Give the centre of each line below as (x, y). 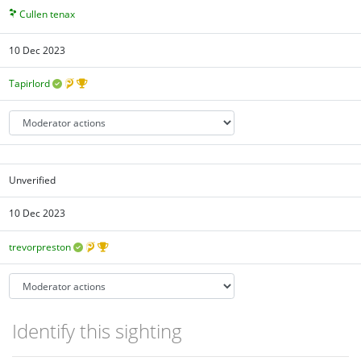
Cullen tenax (48, 15)
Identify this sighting (97, 331)
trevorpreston (40, 247)
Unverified (33, 180)
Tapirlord (30, 84)
